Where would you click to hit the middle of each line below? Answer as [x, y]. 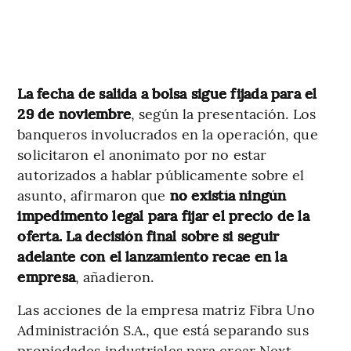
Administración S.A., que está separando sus [163, 330]
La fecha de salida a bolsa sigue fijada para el [167, 93]
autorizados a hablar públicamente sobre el [161, 175]
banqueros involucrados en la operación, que [168, 134]
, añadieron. [115, 277]
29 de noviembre [74, 114]
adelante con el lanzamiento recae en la [152, 256]
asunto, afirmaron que [94, 195]
